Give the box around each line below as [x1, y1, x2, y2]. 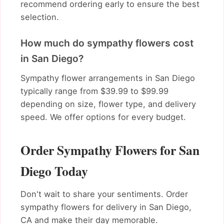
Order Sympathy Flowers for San [20, 140, 199, 159]
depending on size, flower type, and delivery [20, 98, 196, 109]
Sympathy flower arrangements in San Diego [20, 72, 195, 83]
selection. [20, 12, 59, 22]
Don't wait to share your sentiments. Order [20, 188, 188, 199]
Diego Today [20, 161, 88, 180]
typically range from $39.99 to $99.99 [20, 85, 168, 96]
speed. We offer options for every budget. [20, 111, 186, 122]
